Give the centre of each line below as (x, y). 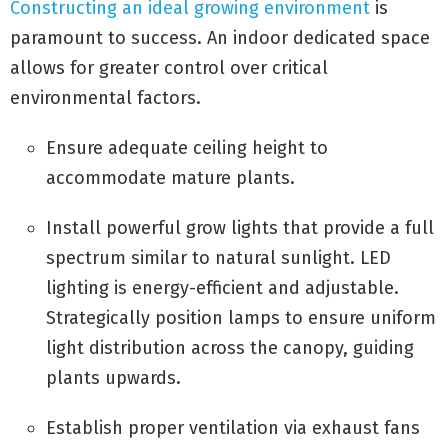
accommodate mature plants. (170, 178)
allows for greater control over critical (169, 68)
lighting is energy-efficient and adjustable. (222, 288)
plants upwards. (113, 378)
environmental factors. (105, 98)
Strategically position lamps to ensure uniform (241, 318)
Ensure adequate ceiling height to (187, 148)
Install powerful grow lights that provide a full (240, 228)
